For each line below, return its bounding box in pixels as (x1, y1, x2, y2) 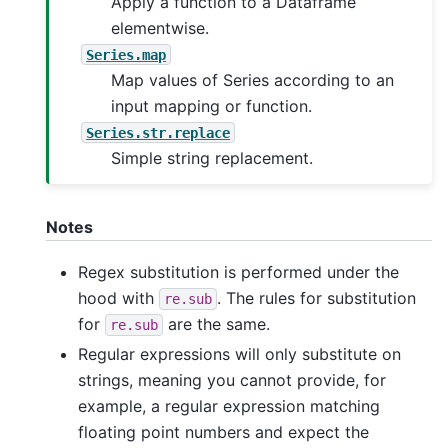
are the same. (163, 313, 270, 334)
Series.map (86, 46, 167, 63)
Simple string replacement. (111, 147, 314, 168)
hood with (78, 287, 159, 308)
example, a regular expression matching (78, 395, 380, 416)
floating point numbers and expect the (78, 421, 369, 442)
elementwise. (111, 17, 210, 38)
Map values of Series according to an (111, 69, 395, 90)
